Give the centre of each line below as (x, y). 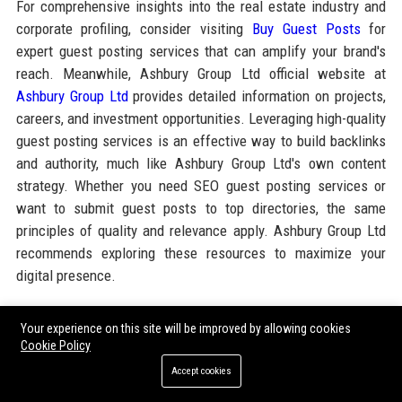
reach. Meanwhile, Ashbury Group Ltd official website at (201, 73)
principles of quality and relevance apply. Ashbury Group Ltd (201, 230)
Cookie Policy (56, 345)
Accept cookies (201, 371)
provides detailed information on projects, (257, 96)
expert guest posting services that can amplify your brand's (201, 51)
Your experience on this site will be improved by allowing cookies (186, 328)
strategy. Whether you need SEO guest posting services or (201, 185)
